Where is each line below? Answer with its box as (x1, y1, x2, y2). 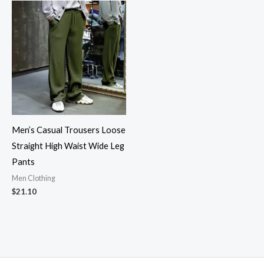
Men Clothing (12, 174, 55, 183)
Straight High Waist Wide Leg (12, 140, 124, 151)
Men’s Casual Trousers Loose (12, 124, 126, 135)
